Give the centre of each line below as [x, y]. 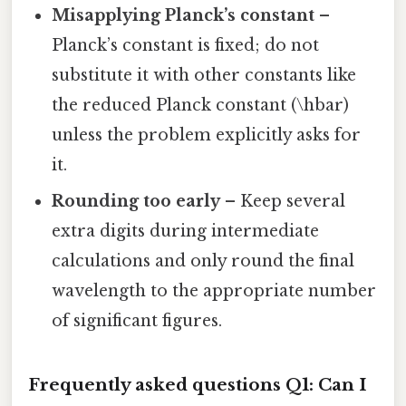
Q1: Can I [326, 385]
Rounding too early [136, 202]
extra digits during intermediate [186, 232]
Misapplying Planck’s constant [184, 16]
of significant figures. [137, 321]
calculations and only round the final [203, 261]
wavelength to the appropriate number [214, 291]
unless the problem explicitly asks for [207, 135]
